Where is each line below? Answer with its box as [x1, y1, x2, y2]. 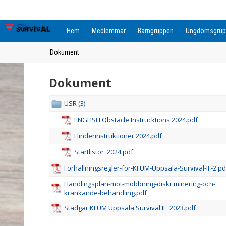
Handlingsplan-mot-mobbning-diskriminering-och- [64, 179, 215, 188]
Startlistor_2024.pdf [74, 147, 133, 156]
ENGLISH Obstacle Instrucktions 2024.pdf [74, 115, 198, 124]
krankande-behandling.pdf [64, 188, 147, 197]
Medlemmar [92, 27, 126, 35]
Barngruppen [138, 27, 174, 35]
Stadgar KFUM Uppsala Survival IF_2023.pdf [64, 203, 196, 212]
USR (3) [64, 99, 85, 108]
